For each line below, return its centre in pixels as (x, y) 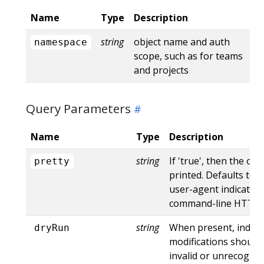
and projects (161, 70)
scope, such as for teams (188, 56)
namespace (61, 42)
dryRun (52, 227)
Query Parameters (78, 108)
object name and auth (182, 42)
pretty (52, 161)
